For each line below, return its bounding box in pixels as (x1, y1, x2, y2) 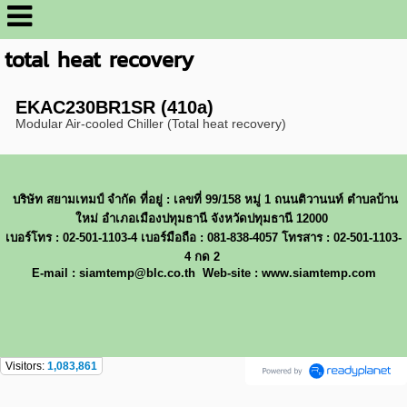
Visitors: (5, 359, 47, 372)
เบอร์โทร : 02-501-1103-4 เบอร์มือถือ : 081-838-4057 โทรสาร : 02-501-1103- (5, 230, 402, 244)
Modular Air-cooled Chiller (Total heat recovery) (15, 116, 286, 131)
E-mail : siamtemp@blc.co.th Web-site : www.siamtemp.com (31, 265, 376, 280)
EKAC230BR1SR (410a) (15, 97, 213, 117)
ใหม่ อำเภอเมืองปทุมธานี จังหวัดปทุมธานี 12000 (75, 211, 332, 225)
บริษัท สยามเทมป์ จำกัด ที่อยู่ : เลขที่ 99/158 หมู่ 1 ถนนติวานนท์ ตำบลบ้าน (13, 192, 398, 206)
